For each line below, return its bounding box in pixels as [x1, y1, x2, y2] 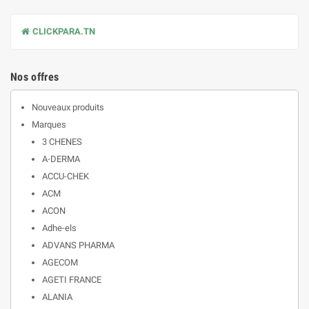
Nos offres [10, 70, 59, 83]
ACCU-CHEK [42, 171, 89, 181]
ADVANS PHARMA [42, 240, 114, 250]
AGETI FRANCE [42, 275, 101, 285]
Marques [32, 119, 66, 130]
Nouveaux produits [32, 102, 104, 112]
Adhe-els [42, 223, 77, 233]
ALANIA [42, 292, 72, 302]
